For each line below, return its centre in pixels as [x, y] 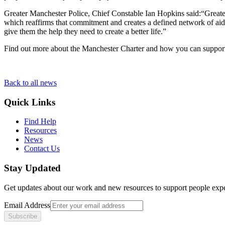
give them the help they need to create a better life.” [85, 31]
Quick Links [30, 102]
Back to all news [30, 82]
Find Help [40, 122]
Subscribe [23, 216]
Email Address [27, 205]
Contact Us [42, 149]
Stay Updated [32, 168]
